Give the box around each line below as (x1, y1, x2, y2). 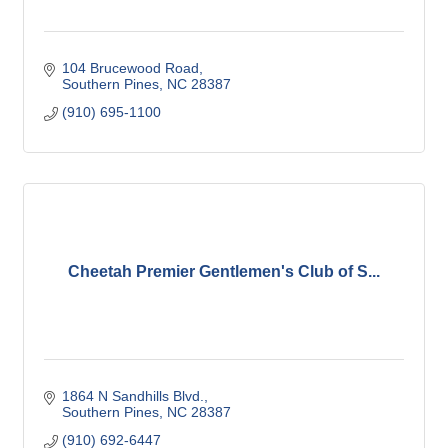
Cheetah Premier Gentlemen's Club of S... (68, 263, 380, 281)
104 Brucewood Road (61, 60, 199, 77)
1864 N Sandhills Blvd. (61, 388, 204, 405)
